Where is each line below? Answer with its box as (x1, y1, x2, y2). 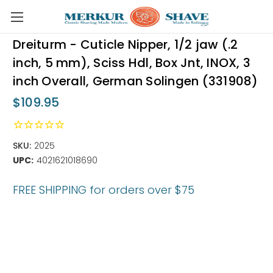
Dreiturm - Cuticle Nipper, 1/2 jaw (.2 (13, 36, 238, 54)
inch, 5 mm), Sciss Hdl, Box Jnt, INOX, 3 (13, 54, 250, 72)
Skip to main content (88, 18, 185, 30)
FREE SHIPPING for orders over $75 (13, 182, 194, 198)
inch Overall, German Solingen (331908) (13, 73, 258, 90)
